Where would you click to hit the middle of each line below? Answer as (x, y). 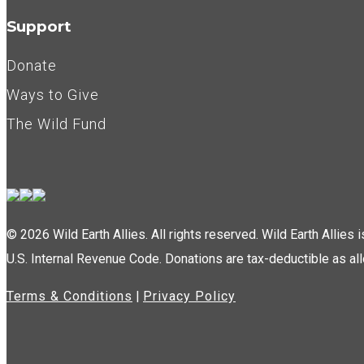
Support (39, 27)
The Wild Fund (56, 124)
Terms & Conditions (69, 296)
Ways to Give (53, 95)
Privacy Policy (189, 296)
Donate (32, 66)
